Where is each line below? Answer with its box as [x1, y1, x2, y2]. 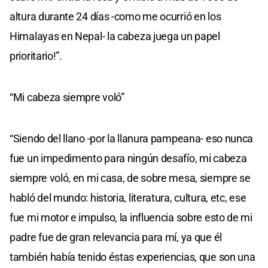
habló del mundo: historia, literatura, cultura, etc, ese [10, 191, 246, 204]
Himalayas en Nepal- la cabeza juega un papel [10, 29, 220, 42]
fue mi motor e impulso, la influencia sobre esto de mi [10, 211, 252, 224]
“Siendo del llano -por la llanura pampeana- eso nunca [10, 132, 254, 145]
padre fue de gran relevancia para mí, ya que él [10, 230, 222, 243]
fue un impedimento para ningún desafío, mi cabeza [10, 151, 247, 165]
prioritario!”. [10, 49, 62, 62]
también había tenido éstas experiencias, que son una [10, 250, 255, 263]
